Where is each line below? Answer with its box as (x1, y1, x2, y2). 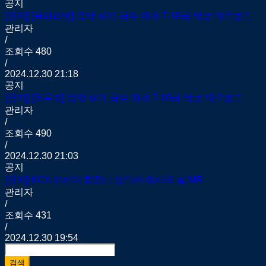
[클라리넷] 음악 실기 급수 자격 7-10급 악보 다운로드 (31, 10, 252, 21)
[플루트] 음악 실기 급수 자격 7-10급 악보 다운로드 (31, 92, 242, 103)
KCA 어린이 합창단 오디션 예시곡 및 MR (31, 174, 203, 185)
